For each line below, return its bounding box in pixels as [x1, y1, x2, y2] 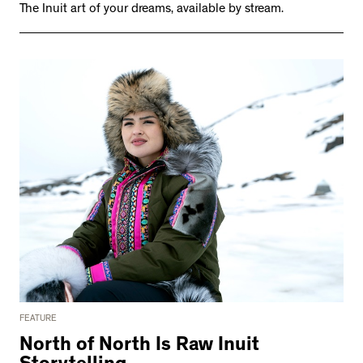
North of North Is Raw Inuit [19, 336, 259, 357]
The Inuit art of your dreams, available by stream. [19, 2, 284, 16]
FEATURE [19, 314, 57, 324]
